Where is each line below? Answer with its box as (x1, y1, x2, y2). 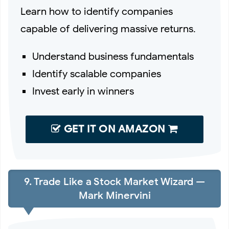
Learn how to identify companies (20, 5, 173, 18)
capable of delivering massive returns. (20, 22, 196, 36)
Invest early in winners (32, 85, 134, 98)
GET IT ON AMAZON (61, 123, 168, 136)
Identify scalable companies (32, 67, 162, 81)
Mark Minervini (78, 189, 151, 202)
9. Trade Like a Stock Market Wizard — (24, 175, 205, 188)
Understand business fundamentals (32, 50, 194, 63)
